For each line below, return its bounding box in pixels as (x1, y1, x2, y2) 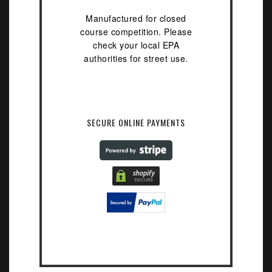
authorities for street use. (84, 52, 188, 64)
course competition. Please (80, 25, 192, 38)
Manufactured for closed (86, 12, 186, 24)
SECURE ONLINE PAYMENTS (87, 115, 185, 129)
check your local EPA (93, 38, 179, 51)
